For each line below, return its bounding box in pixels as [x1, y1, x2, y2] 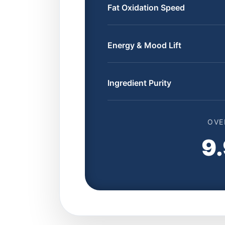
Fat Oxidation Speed [107, 2, 185, 13]
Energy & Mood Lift [107, 40, 181, 50]
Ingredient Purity [107, 77, 171, 88]
